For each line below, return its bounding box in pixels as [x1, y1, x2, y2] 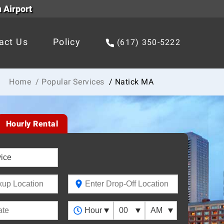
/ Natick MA [106, 77, 154, 87]
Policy [52, 36, 81, 47]
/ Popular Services [33, 77, 107, 87]
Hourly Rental [5, 119, 58, 129]
